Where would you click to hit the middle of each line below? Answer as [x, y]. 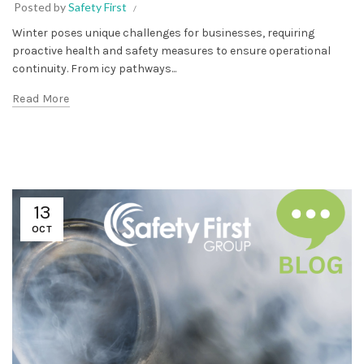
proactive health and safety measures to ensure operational [171, 50]
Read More [41, 98]
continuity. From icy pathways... [94, 68]
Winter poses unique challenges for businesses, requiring [163, 32]
